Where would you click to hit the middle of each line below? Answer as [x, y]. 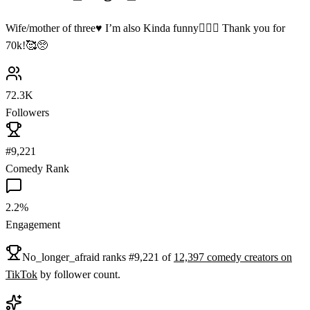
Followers [27, 112]
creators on [267, 257]
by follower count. [80, 274]
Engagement [33, 224]
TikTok [21, 274]
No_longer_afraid [61, 257]
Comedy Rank [37, 168]
